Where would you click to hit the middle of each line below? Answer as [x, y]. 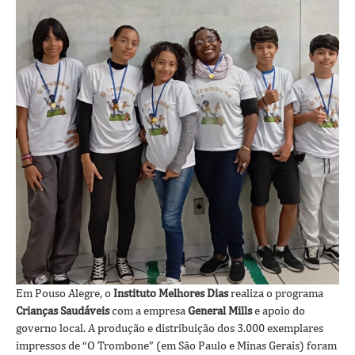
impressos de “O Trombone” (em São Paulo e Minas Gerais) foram [176, 345]
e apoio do [280, 310]
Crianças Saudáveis [63, 310]
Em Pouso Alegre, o [65, 292]
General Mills [221, 310]
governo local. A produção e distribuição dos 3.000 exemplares [170, 327]
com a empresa [149, 310]
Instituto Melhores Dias [172, 292]
